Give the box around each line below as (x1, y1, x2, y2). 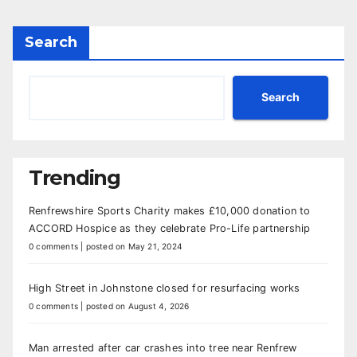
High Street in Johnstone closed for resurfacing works (29, 282, 300, 295)
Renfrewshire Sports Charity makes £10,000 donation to (29, 205, 311, 218)
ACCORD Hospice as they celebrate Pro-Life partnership (29, 222, 311, 235)
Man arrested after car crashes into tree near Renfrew (29, 342, 297, 355)
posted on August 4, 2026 (85, 301, 190, 312)
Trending (29, 164, 120, 190)
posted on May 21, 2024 (85, 241, 183, 252)
